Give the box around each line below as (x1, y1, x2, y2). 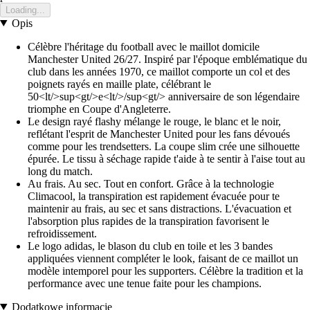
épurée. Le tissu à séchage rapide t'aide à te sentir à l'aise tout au (28, 152, 305, 165)
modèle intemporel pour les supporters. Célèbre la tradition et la (28, 264, 303, 277)
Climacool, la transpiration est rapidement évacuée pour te (28, 190, 280, 202)
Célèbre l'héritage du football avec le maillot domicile (28, 40, 259, 53)
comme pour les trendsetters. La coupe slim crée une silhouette (28, 140, 300, 152)
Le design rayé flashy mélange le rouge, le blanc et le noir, (28, 115, 281, 127)
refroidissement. (28, 227, 97, 239)
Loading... (6, 4, 45, 15)
